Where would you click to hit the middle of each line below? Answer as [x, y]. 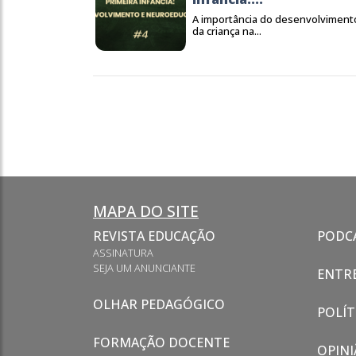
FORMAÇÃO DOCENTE [161, 342]
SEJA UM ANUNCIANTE [144, 268]
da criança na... [227, 31]
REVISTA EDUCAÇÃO [154, 236]
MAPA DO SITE [146, 211]
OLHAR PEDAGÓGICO [159, 304]
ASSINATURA [123, 253]
